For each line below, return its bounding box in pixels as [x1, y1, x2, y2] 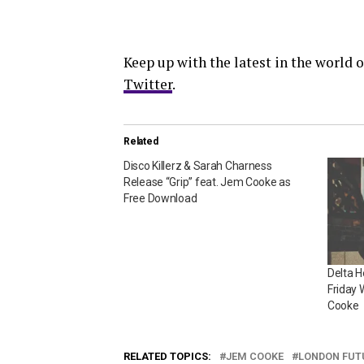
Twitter [123, 75, 172, 93]
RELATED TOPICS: [123, 349, 211, 362]
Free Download [123, 192, 197, 205]
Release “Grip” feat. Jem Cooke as [123, 175, 291, 188]
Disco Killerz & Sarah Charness [123, 159, 272, 172]
